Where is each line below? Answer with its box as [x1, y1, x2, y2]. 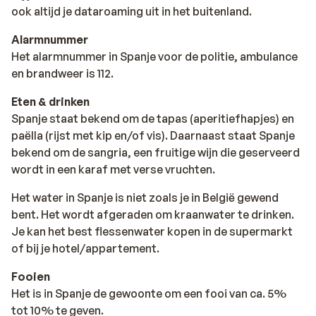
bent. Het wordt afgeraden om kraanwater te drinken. [11, 207, 294, 221]
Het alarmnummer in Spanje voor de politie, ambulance [11, 49, 298, 63]
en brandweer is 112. [11, 66, 114, 80]
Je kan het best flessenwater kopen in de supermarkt [11, 224, 293, 238]
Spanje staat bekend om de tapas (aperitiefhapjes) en [11, 111, 294, 126]
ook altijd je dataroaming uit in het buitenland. [11, 4, 252, 18]
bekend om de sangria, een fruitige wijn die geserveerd [11, 145, 300, 159]
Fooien [11, 269, 50, 284]
